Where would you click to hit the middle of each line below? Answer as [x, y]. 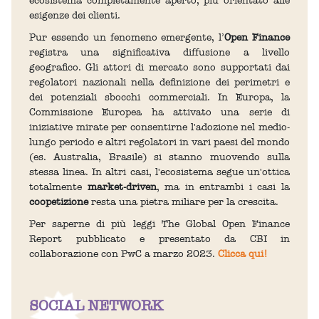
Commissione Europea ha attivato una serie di [159, 112]
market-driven [122, 187]
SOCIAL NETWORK [96, 305]
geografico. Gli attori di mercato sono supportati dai [159, 67]
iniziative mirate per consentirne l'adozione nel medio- [159, 127]
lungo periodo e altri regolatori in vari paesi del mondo [159, 142]
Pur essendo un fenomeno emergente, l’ [127, 37]
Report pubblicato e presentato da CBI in [159, 239]
